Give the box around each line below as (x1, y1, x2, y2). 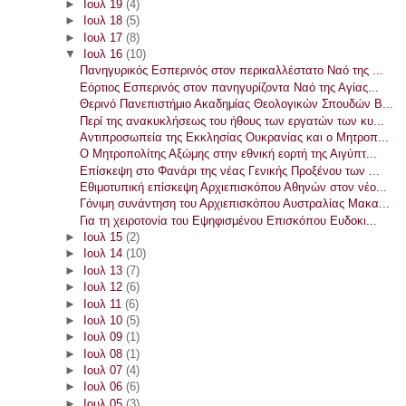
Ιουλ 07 (82, 362, 126, 377)
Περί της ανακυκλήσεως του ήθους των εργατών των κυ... (80, 113, 385, 128)
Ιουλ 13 (82, 263, 126, 277)
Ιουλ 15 (82, 230, 126, 245)
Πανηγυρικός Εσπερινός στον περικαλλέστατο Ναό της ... (80, 63, 384, 78)
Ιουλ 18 (82, 14, 126, 28)
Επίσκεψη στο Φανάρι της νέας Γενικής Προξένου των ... (80, 163, 381, 178)
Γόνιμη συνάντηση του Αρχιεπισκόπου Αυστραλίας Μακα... (80, 197, 391, 211)
